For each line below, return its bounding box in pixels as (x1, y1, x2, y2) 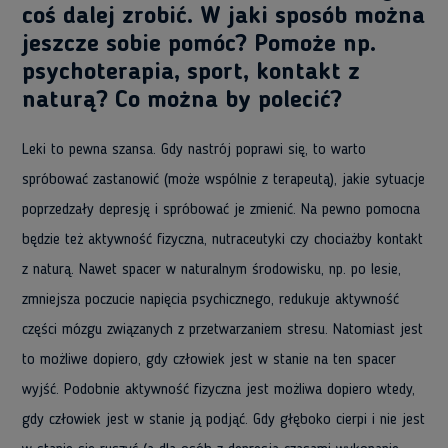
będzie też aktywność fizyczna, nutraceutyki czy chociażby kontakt (22, 232, 423, 248)
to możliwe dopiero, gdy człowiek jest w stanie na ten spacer (22, 352, 396, 368)
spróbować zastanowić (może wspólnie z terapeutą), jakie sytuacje (22, 172, 425, 188)
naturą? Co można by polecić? (22, 89, 342, 113)
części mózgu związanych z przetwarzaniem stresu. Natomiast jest (22, 322, 423, 338)
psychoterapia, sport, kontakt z (22, 61, 360, 85)
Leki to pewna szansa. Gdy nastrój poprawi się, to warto (22, 142, 366, 158)
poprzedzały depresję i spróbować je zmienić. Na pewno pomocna (22, 202, 420, 218)
